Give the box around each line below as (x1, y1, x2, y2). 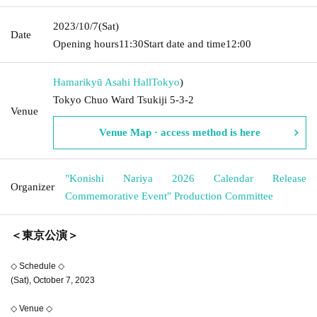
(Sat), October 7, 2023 (11, 275, 95, 285)
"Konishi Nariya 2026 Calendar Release (65, 172, 306, 184)
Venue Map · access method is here (99, 126, 260, 138)
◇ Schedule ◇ (11, 260, 64, 271)
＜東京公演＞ (11, 229, 79, 241)
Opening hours (53, 38, 119, 50)
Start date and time (144, 38, 226, 50)
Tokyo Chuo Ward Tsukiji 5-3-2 (53, 93, 194, 105)
